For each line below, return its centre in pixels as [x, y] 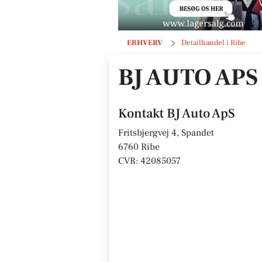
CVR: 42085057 [149, 161]
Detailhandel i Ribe [213, 43]
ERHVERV [145, 43]
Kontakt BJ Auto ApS [177, 113]
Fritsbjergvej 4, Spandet [166, 133]
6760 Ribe [139, 147]
